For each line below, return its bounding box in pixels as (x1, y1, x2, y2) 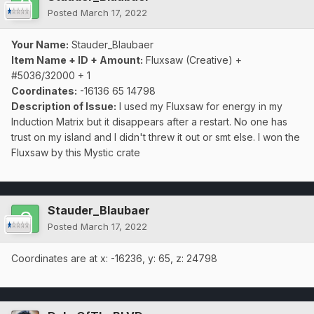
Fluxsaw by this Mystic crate (11, 146, 140, 159)
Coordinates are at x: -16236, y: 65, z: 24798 (11, 252, 217, 265)
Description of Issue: (11, 100, 116, 113)
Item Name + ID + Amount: (11, 54, 143, 67)
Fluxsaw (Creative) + (143, 54, 242, 67)
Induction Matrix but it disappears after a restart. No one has (11, 116, 287, 128)
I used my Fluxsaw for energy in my (116, 100, 282, 113)
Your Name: (11, 39, 69, 51)
